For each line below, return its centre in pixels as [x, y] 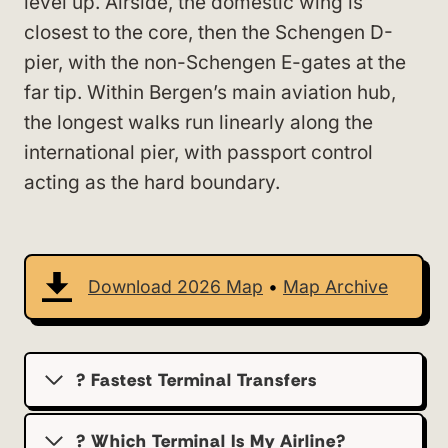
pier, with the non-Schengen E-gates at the [215, 62]
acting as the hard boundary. [152, 182]
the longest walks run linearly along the [198, 122]
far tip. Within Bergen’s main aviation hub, [210, 92]
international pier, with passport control [198, 152]
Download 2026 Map [175, 286]
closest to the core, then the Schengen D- [208, 32]
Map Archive [335, 286]
